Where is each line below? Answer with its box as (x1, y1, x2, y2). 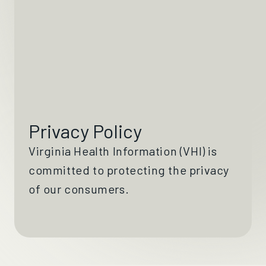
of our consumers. (28, 182, 129, 196)
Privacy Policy (28, 119, 142, 142)
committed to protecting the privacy (28, 163, 230, 177)
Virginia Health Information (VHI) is (28, 144, 217, 158)
